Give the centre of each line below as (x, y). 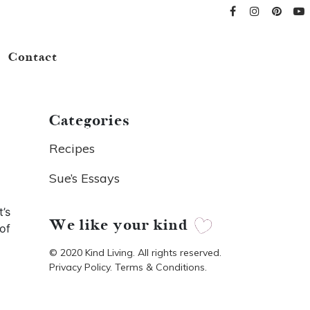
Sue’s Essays (84, 178)
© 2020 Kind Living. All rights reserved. (135, 252)
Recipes (72, 148)
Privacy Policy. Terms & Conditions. (128, 267)
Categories (90, 121)
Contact (33, 57)
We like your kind (121, 225)
